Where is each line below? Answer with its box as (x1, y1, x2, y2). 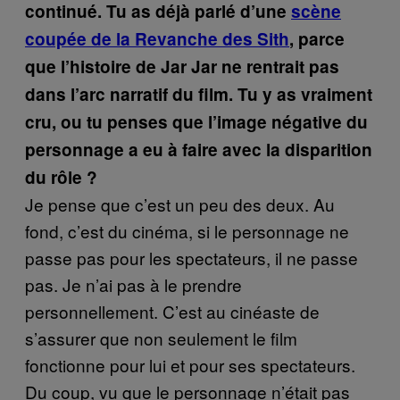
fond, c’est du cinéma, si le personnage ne (25, 218, 349, 243)
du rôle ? (25, 164, 97, 189)
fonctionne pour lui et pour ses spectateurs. (25, 352, 355, 377)
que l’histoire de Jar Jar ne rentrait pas (25, 54, 339, 79)
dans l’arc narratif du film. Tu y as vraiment (25, 81, 372, 106)
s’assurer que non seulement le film (25, 325, 297, 350)
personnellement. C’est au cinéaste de (25, 298, 320, 323)
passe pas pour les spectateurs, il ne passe (25, 245, 358, 270)
